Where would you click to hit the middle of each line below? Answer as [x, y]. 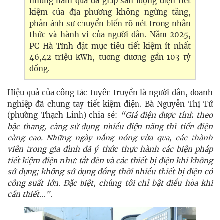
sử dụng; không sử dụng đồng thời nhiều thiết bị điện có [110, 172]
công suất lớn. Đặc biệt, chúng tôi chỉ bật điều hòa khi [110, 183]
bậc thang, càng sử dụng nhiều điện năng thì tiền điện [110, 127]
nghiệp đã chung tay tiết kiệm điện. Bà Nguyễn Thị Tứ [110, 104]
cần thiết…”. [30, 194]
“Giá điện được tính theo [166, 115]
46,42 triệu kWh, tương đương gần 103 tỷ [110, 57]
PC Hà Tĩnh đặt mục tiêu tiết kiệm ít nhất [110, 46]
